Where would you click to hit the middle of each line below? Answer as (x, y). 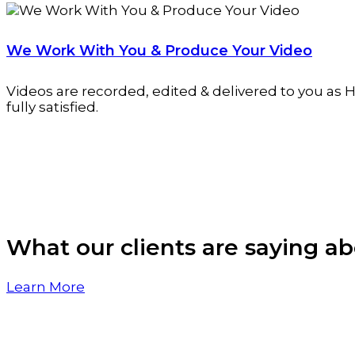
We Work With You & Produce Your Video (159, 50)
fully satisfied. (52, 107)
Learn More (46, 286)
